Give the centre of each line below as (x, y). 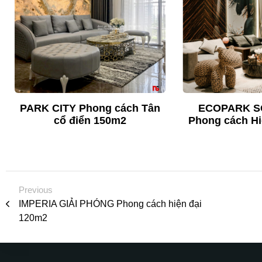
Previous (36, 190)
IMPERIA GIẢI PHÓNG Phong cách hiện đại (110, 204)
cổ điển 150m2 (90, 121)
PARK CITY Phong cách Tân (90, 108)
